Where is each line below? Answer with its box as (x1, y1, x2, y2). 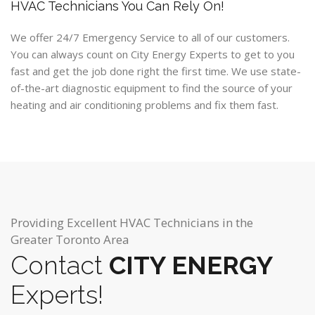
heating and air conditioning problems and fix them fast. (11, 98, 278, 112)
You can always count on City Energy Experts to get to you (11, 47, 295, 61)
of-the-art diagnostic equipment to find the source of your (11, 81, 292, 95)
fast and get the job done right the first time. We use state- (11, 64, 301, 78)
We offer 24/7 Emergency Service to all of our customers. (11, 30, 290, 44)
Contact (11, 250, 103, 280)
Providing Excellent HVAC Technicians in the (11, 214, 253, 231)
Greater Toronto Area (11, 231, 129, 247)
